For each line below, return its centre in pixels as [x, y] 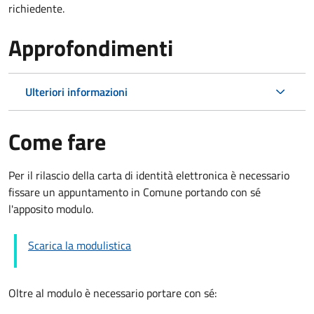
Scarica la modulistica [80, 245]
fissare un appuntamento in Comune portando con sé [135, 192]
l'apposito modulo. [51, 209]
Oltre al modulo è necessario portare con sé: [112, 293]
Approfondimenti [91, 47]
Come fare [57, 141]
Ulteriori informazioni [76, 91]
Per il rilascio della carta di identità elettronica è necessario [149, 175]
